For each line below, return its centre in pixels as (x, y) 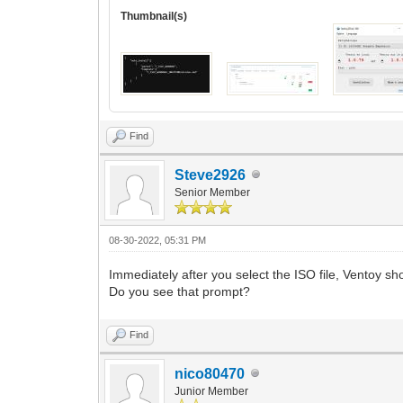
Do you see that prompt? (180, 291)
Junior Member (212, 391)
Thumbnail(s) (154, 16)
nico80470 (210, 373)
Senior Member (213, 192)
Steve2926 (210, 175)
